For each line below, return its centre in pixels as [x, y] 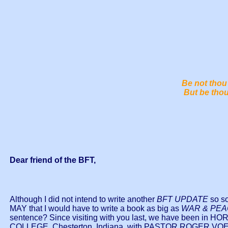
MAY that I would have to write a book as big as [95, 209]
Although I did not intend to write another [82, 199]
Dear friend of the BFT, [53, 160]
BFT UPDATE [181, 199]
